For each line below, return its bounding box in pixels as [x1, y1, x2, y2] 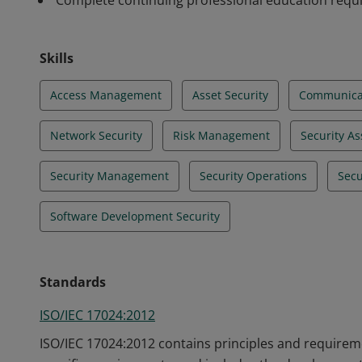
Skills [40, 49, 74, 67]
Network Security [50, 128, 142, 143]
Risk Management [173, 128, 270, 143]
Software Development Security [50, 208, 220, 224]
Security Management [50, 168, 169, 183]
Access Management [50, 87, 162, 103]
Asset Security [192, 87, 268, 103]
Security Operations [200, 168, 307, 183]
